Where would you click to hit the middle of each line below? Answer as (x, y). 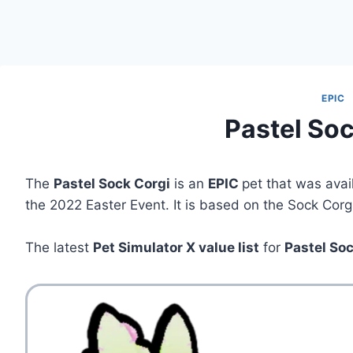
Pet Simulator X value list (176, 247)
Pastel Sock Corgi (112, 183)
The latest (59, 247)
